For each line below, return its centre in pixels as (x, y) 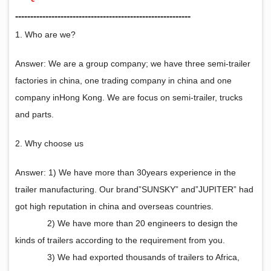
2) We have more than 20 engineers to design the (143, 223)
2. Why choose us (49, 143)
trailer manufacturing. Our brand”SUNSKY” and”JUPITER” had (134, 189)
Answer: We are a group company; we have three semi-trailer (133, 63)
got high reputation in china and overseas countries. (114, 206)
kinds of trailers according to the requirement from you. (120, 240)
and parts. (34, 114)
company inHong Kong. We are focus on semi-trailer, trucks (129, 97)
